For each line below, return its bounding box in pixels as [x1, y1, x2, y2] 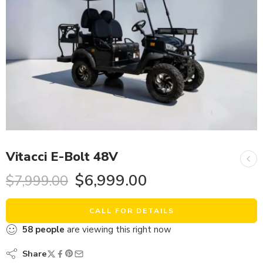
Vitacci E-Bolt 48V [6, 148, 118, 166]
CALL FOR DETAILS [89, 206, 174, 216]
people [35, 224, 65, 236]
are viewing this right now [65, 224, 171, 236]
